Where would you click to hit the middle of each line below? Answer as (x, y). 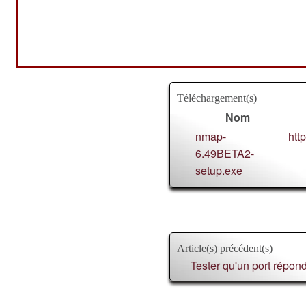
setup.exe (219, 170)
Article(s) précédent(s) (225, 248)
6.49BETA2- (225, 153)
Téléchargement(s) (217, 98)
